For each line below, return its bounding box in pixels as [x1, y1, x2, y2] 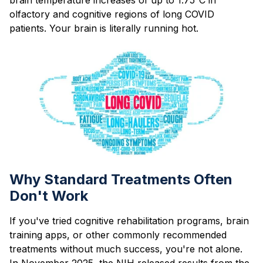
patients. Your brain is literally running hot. [9, 22, 198, 34]
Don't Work [9, 187, 88, 205]
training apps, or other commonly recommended [9, 229, 227, 241]
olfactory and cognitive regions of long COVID [9, 8, 214, 20]
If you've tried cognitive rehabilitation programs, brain [9, 215, 249, 227]
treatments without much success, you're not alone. [9, 243, 242, 255]
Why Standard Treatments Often [9, 171, 232, 188]
